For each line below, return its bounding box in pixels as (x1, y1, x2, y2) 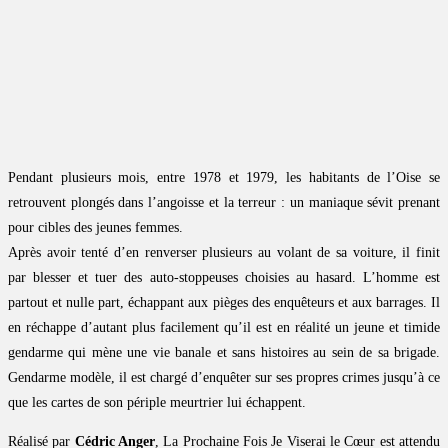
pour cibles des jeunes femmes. (8, 220, 183, 236)
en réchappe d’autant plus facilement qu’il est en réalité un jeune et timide (8, 320, 440, 336)
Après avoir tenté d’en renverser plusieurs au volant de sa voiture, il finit (8, 245, 440, 261)
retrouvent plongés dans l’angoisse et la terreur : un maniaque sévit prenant (8, 195, 440, 211)
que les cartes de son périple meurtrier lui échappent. (8, 395, 306, 411)
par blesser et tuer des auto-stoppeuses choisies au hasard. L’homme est (8, 270, 440, 286)
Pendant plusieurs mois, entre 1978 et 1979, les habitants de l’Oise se (8, 170, 440, 186)
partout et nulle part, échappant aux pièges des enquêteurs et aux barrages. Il (8, 295, 440, 311)
